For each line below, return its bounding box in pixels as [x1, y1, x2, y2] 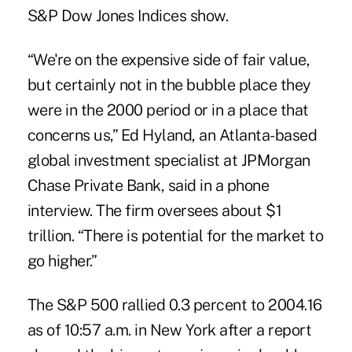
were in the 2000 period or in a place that [27, 101, 309, 120]
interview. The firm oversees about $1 [27, 201, 282, 221]
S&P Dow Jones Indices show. [27, 6, 229, 26]
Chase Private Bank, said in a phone [27, 176, 269, 196]
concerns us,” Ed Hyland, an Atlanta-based [27, 126, 317, 145]
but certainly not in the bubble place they [27, 75, 311, 95]
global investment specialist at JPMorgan [27, 151, 310, 170]
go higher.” [27, 251, 97, 271]
